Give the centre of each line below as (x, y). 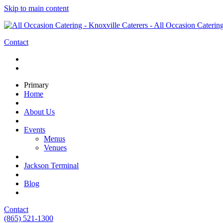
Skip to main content (36, 8)
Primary (36, 85)
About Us (39, 112)
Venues (55, 148)
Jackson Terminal (51, 166)
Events (35, 130)
